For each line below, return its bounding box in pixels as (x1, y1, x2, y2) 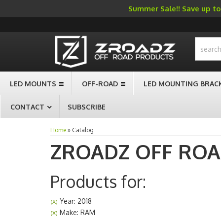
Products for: (50, 171, 146, 192)
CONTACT (10, 103, 44, 111)
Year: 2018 (58, 197, 92, 205)
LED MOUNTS (10, 79, 56, 88)
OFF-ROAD (82, 79, 118, 88)
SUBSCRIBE (68, 103, 106, 111)
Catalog (72, 126, 94, 134)
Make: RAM (58, 208, 95, 217)
